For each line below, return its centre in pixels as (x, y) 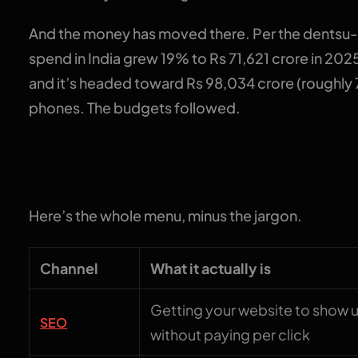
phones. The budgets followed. (134, 108)
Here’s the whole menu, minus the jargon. (165, 216)
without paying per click (231, 335)
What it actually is (211, 268)
